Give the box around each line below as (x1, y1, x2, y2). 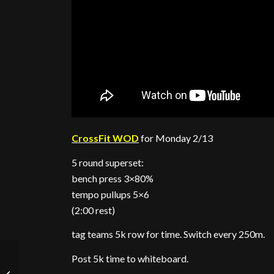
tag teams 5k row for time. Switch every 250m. (72, 228, 265, 240)
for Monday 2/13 (139, 132, 213, 144)
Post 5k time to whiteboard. (72, 252, 189, 264)
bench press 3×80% (72, 172, 154, 184)
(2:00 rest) (72, 204, 116, 216)
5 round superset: (72, 156, 144, 168)
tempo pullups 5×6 (72, 188, 150, 200)
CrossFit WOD (72, 132, 139, 144)
